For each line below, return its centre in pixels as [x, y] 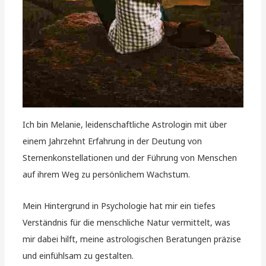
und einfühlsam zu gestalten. [78, 255]
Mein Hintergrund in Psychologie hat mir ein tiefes [119, 205]
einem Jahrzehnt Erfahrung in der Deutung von [113, 141]
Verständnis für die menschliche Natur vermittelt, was [127, 222]
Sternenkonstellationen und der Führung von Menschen [130, 158]
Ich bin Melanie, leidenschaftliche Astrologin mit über [125, 125]
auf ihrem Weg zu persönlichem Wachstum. [107, 175]
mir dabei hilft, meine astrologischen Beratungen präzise [132, 239]
